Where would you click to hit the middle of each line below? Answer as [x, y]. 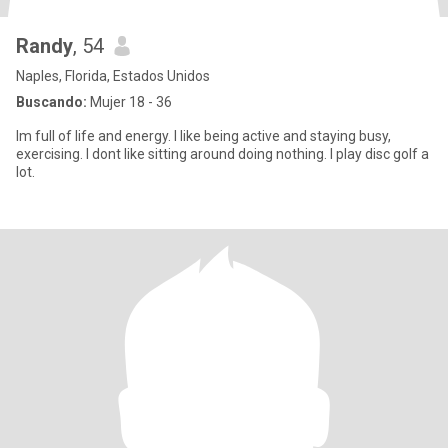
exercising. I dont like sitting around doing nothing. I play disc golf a [222, 154]
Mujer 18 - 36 [129, 102]
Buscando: [51, 102]
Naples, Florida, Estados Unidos [113, 76]
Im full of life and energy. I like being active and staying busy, [203, 136]
